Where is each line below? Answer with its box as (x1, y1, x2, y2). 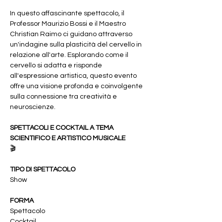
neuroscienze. (10, 104, 55, 111)
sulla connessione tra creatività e (10, 93, 118, 100)
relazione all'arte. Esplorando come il (10, 52, 130, 58)
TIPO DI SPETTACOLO (10, 166, 75, 173)
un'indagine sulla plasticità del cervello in (10, 41, 143, 48)
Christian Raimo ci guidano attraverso (10, 31, 134, 38)
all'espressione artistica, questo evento (10, 72, 138, 79)
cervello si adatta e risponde (10, 62, 104, 69)
